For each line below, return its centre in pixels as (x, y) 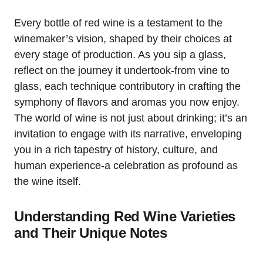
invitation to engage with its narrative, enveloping (128, 134)
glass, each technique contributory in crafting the (127, 86)
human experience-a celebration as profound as (126, 165)
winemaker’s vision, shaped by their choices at (123, 38)
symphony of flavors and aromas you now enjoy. (127, 102)
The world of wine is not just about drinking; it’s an (131, 118)
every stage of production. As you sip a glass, (120, 54)
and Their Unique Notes (91, 232)
